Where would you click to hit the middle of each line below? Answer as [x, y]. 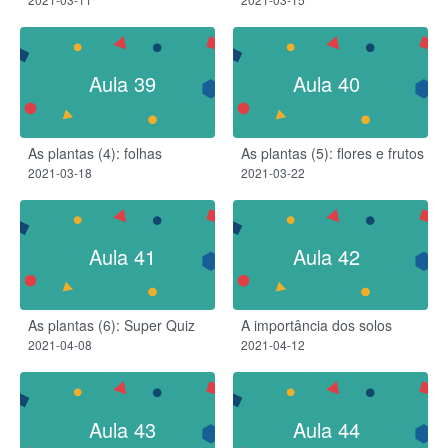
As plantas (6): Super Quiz [111, 325]
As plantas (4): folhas [95, 152]
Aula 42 [326, 257]
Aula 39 [122, 84]
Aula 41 [122, 257]
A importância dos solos [316, 325]
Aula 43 [122, 429]
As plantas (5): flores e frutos [332, 152]
